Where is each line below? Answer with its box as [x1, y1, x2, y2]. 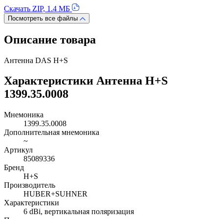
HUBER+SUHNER [23, 190, 88, 198]
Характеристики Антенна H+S [4, 74, 168, 88]
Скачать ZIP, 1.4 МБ [4, 4, 72, 13]
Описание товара [4, 33, 96, 46]
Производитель [4, 181, 55, 190]
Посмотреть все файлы [8, 14, 78, 22]
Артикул [4, 146, 33, 154]
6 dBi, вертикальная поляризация [23, 207, 134, 216]
